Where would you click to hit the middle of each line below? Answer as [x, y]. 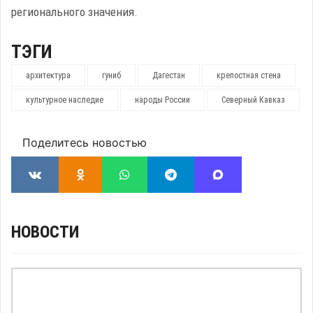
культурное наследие [65, 100]
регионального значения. [74, 12]
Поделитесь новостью [85, 142]
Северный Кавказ [253, 100]
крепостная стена [249, 75]
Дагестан [169, 75]
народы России [162, 100]
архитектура [48, 75]
